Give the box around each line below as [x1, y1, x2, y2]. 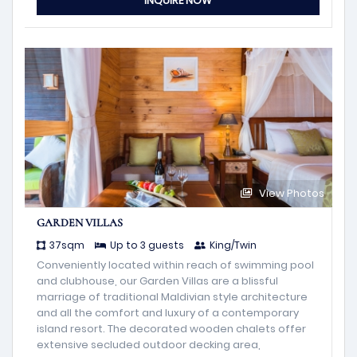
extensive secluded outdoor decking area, [37, 336, 261, 352]
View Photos [257, 185, 324, 201]
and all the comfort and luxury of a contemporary [37, 304, 299, 320]
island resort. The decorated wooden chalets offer [37, 320, 306, 336]
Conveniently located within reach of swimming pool [37, 257, 314, 273]
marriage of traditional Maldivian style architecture [37, 288, 308, 304]
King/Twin [210, 237, 257, 252]
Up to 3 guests [110, 237, 184, 252]
